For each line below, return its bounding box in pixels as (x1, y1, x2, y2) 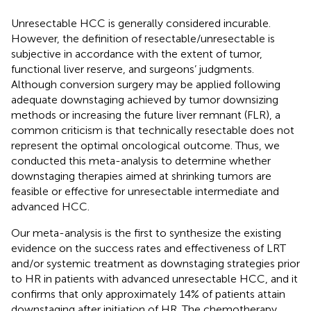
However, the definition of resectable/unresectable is (11, 31, 275, 45)
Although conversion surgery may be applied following (11, 77, 280, 91)
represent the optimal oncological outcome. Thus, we (11, 138, 280, 152)
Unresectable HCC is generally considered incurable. (11, 16, 271, 30)
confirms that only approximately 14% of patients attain (11, 287, 285, 301)
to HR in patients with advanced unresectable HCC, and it (11, 271, 298, 285)
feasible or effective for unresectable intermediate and (11, 184, 279, 198)
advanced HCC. (11, 199, 90, 213)
